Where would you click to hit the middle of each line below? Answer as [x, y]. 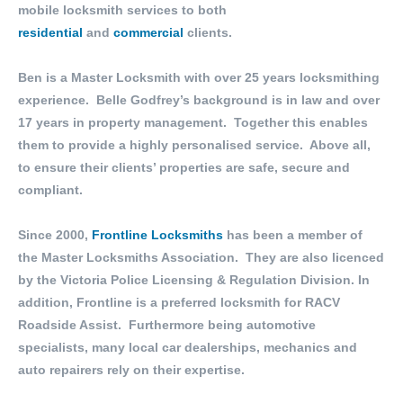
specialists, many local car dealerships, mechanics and [188, 347]
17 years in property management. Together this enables [193, 122]
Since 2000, [55, 235]
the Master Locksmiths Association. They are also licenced [201, 257]
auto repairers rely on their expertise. [131, 370]
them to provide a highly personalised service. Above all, [194, 145]
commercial [148, 32]
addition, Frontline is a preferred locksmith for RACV [179, 302]
